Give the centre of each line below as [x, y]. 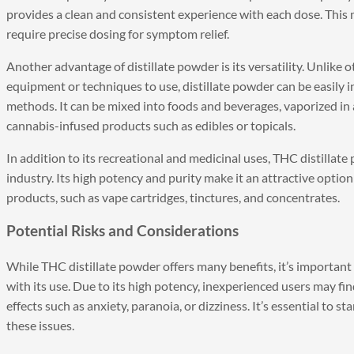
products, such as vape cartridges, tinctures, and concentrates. [173, 197]
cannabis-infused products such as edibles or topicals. [151, 125]
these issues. [40, 326]
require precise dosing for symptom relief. [118, 33]
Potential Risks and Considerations [122, 231]
